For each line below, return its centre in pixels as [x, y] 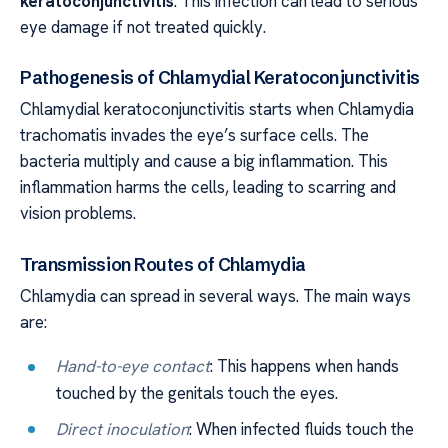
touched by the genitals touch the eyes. [197, 393]
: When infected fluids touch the [302, 428]
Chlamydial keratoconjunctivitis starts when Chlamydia [217, 109]
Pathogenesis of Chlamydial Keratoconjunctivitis [220, 78]
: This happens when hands [305, 366]
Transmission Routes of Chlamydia [163, 265]
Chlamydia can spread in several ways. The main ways [215, 296]
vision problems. [78, 213]
